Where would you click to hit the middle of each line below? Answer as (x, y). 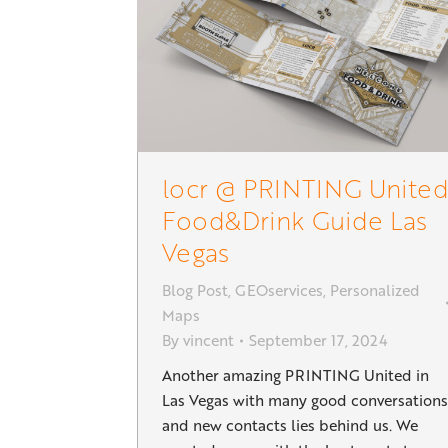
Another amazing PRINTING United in (295, 375)
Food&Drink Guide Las (294, 220)
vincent (208, 340)
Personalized (375, 290)
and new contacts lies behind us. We (290, 425)
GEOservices (279, 290)
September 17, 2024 (318, 340)
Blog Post (195, 290)
